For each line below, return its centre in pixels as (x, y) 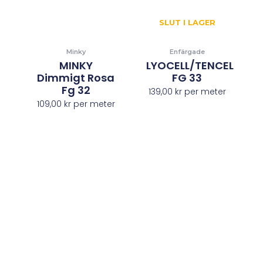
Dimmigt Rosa (76, 77)
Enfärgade (187, 52)
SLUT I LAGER (187, 23)
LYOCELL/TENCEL (190, 65)
